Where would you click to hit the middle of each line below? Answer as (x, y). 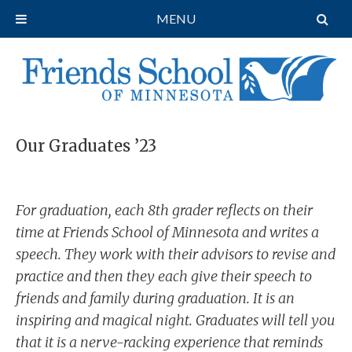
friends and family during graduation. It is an (155, 298)
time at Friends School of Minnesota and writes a (167, 232)
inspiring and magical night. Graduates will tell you (175, 320)
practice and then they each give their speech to (164, 276)
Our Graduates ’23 (86, 145)
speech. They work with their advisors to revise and (176, 254)
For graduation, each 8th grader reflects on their (164, 210)
